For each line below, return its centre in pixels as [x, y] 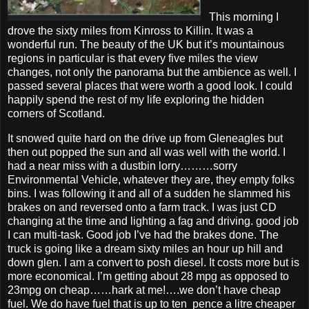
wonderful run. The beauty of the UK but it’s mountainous [146, 44]
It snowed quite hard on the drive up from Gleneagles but [145, 138]
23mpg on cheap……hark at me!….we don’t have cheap [144, 290]
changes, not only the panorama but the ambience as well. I [152, 72]
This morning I [240, 17]
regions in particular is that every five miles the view [133, 58]
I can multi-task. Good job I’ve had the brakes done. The [143, 235]
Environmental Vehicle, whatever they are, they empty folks [151, 179]
